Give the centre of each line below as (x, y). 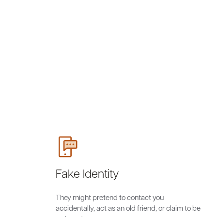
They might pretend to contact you (110, 197)
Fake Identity (87, 173)
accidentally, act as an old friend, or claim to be (128, 208)
